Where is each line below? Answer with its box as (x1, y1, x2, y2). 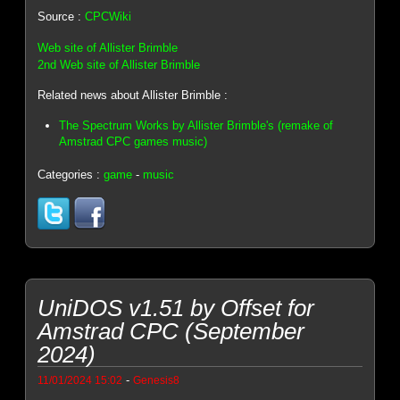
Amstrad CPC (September (37, 318, 305, 346)
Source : (37, 10, 86, 24)
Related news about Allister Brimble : (37, 88, 229, 103)
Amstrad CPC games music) (59, 134, 208, 148)
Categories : (37, 168, 104, 182)
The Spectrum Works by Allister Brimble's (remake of (59, 118, 334, 132)
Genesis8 (133, 374, 180, 387)
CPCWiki (85, 10, 132, 24)
